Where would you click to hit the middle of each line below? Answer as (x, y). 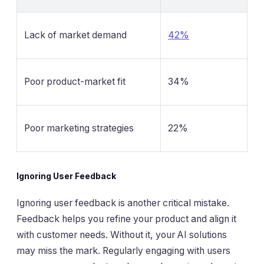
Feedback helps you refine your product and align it (126, 219)
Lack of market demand (75, 35)
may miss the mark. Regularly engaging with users (123, 250)
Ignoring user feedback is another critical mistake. (123, 203)
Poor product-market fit (75, 82)
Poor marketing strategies (79, 128)
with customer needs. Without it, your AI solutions (122, 235)
